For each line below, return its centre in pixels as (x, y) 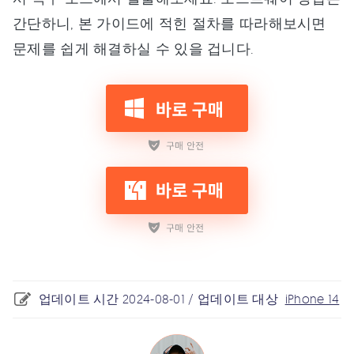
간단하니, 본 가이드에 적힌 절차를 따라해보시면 (169, 23)
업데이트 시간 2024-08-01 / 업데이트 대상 (158, 298)
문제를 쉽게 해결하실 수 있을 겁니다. (134, 48)
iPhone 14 (312, 298)
